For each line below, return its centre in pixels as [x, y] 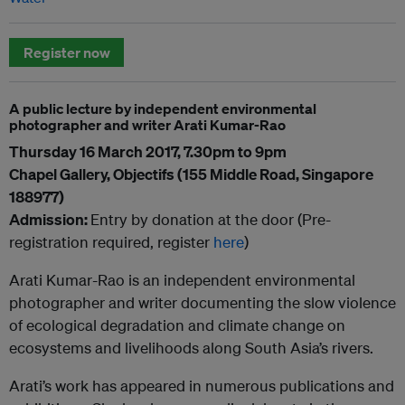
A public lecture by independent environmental [163, 108]
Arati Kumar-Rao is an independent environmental [182, 280]
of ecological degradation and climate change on [177, 325]
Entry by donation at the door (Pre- [211, 219]
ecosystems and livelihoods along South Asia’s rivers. [191, 348]
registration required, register [111, 242]
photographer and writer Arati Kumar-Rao [147, 125]
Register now [66, 52]
